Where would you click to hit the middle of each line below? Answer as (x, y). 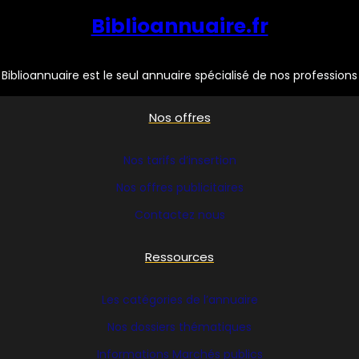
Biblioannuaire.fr (179, 26)
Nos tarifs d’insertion (179, 161)
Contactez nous (179, 215)
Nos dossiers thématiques (179, 327)
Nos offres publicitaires (179, 188)
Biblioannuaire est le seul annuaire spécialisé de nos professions (179, 76)
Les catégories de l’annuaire (179, 300)
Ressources (179, 257)
